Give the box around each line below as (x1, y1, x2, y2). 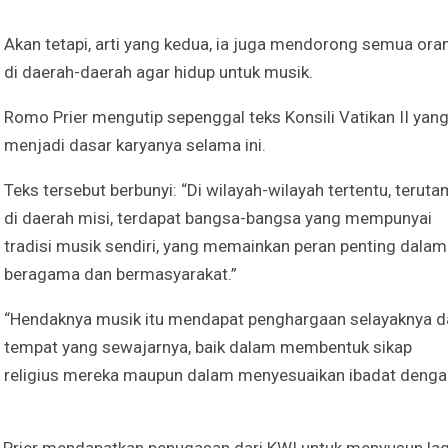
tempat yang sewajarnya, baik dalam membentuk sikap (4, 336, 412, 357)
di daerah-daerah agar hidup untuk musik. (4, 61, 313, 82)
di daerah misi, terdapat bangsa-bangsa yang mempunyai (4, 207, 432, 228)
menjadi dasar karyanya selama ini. (4, 134, 266, 155)
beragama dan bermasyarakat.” (4, 263, 237, 284)
